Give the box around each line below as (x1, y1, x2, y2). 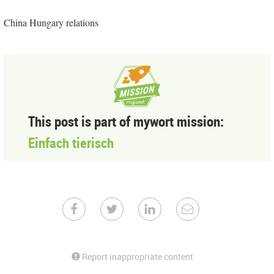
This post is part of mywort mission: (28, 112, 224, 131)
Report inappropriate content (80, 251, 193, 262)
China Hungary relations (4, 16, 98, 29)
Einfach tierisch (28, 133, 114, 152)
